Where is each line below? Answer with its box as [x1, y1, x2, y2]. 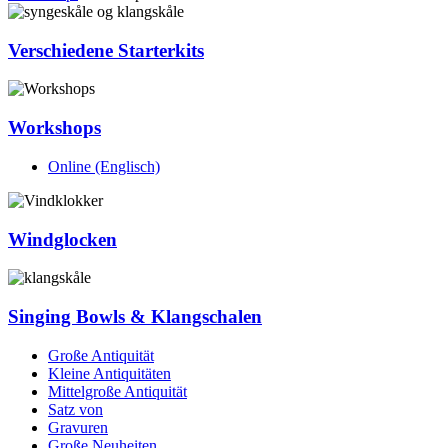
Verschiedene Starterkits [8, 39, 204, 61]
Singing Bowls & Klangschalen [8, 306, 262, 328]
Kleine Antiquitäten [48, 364, 171, 382]
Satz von [48, 400, 103, 418]
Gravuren [48, 418, 108, 436]
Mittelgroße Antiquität [48, 382, 187, 400]
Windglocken [8, 228, 117, 250]
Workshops [8, 117, 101, 139]
